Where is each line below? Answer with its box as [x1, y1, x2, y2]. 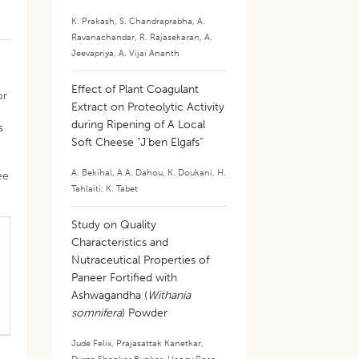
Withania [147, 288, 192, 302]
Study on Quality [71, 218, 157, 232]
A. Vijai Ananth [119, 47, 180, 58]
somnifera [71, 306, 123, 320]
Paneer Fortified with [71, 271, 178, 284]
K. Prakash [71, 15, 115, 26]
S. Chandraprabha [119, 15, 193, 26]
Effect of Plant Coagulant [71, 83, 200, 96]
